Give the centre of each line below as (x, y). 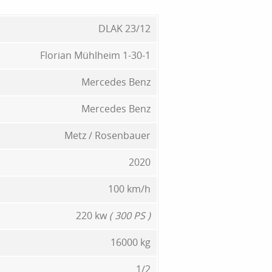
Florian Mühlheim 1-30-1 (95, 55)
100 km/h (129, 189)
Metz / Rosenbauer (107, 135)
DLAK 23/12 (124, 28)
